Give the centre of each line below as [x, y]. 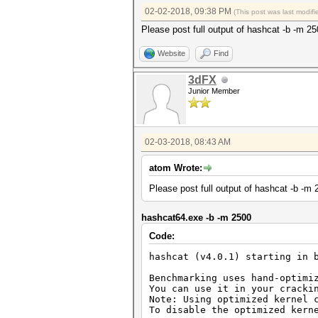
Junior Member [214, 91]
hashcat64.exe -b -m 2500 [196, 218]
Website [171, 53]
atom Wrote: [176, 168]
